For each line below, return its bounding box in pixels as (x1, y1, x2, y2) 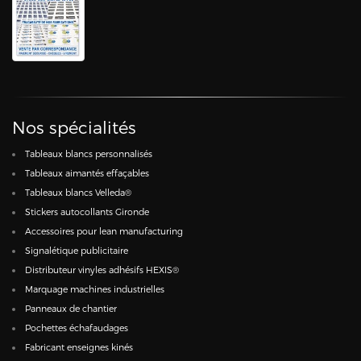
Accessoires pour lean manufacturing (25, 226, 183, 237)
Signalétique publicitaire (25, 245, 128, 256)
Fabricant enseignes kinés (25, 342, 133, 353)
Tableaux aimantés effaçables (25, 168, 149, 179)
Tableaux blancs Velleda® (25, 187, 131, 198)
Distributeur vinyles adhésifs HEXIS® (25, 264, 179, 276)
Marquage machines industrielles (25, 284, 164, 295)
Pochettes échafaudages (25, 322, 128, 334)
